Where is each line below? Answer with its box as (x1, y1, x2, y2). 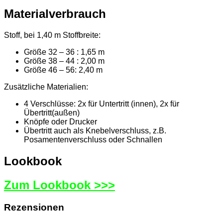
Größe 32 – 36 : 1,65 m (24, 48, 105, 57)
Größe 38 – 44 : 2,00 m (24, 57, 105, 66)
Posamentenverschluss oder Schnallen (24, 135, 162, 144)
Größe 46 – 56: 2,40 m (24, 66, 103, 75)
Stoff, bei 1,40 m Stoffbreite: (4, 31, 101, 40)
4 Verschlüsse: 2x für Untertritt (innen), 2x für (24, 100, 179, 109)
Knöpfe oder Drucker (24, 117, 97, 126)
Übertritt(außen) (24, 109, 80, 117)
